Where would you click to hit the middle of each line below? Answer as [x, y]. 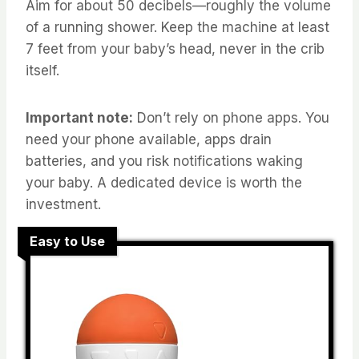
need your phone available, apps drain [149, 139]
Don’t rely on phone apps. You [231, 117]
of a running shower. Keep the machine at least [177, 27]
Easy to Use [67, 241]
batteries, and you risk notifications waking [164, 161]
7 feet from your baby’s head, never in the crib [175, 48]
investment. [63, 204]
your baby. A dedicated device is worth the [164, 182]
